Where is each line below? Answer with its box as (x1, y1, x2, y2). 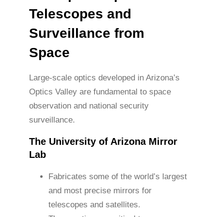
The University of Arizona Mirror (29, 136, 177, 147)
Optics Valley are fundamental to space (29, 87, 171, 97)
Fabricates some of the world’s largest (48, 172, 187, 182)
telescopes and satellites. (48, 200, 140, 210)
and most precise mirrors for (48, 186, 152, 196)
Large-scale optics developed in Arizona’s (29, 73, 180, 83)
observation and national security (29, 101, 149, 111)
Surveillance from (29, 26, 144, 41)
